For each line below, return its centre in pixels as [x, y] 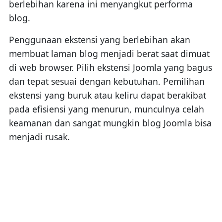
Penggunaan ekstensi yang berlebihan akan [99, 39]
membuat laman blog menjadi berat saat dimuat [109, 53]
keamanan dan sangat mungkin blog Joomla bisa [110, 123]
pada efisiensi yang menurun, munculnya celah [106, 109]
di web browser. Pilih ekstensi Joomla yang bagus [110, 67]
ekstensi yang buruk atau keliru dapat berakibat [107, 95]
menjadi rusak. [39, 137]
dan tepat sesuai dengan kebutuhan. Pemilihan [107, 81]
